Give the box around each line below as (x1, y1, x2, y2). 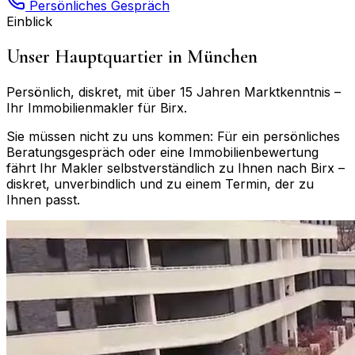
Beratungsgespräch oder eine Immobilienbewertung (6, 143, 319, 160)
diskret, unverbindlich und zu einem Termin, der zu (6, 175, 314, 192)
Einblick (6, 13, 52, 29)
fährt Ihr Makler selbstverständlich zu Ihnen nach (6, 159, 311, 176)
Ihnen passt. (6, 191, 80, 208)
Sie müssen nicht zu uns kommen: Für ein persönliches (6, 128, 340, 144)
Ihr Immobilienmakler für (6, 99, 160, 116)
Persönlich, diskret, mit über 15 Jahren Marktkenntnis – (6, 83, 341, 100)
